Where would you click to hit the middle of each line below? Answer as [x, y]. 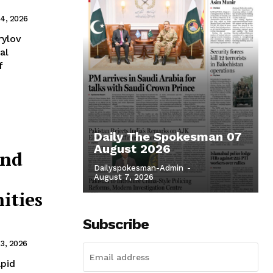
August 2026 [132, 148]
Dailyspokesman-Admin [139, 168]
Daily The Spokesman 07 [168, 136]
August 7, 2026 [124, 177]
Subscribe [116, 224]
